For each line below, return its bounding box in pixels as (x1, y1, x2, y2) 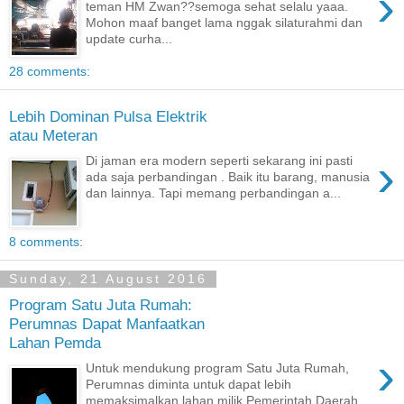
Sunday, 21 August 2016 (9, 271, 207, 287)
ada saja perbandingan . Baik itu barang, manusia (86, 170, 371, 185)
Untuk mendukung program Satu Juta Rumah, (86, 361, 350, 376)
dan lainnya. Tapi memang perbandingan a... (86, 186, 342, 201)
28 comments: (9, 64, 90, 79)
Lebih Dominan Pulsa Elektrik (9, 106, 207, 125)
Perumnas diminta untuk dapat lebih (86, 377, 292, 392)
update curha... (86, 32, 173, 47)
